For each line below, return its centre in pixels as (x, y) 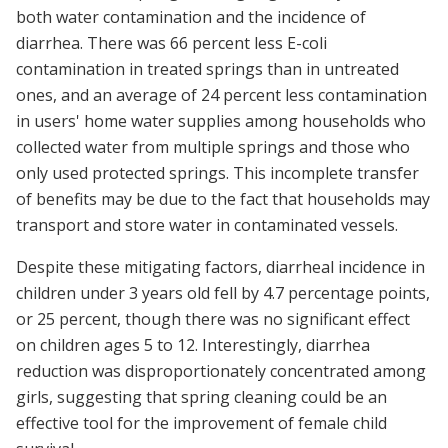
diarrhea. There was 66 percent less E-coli (171, 43)
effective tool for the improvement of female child (201, 423)
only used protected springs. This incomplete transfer (217, 173)
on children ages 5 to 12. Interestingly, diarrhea (193, 345)
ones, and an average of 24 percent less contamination (221, 95)
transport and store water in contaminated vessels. (207, 225)
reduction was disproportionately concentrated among (221, 371)
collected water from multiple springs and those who (213, 147)
